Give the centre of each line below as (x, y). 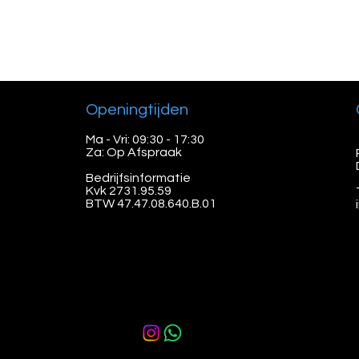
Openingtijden (137, 110)
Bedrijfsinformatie (138, 178)
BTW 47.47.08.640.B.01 (151, 204)
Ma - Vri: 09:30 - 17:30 (145, 139)
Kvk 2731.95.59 (129, 191)
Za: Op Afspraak (134, 152)
